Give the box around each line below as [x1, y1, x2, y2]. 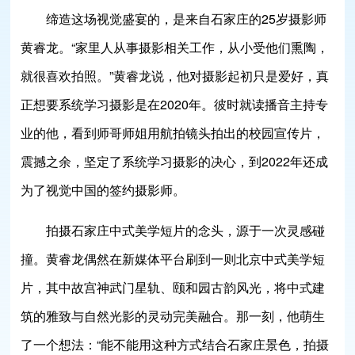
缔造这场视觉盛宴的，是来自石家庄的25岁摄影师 [46, 10, 327, 28]
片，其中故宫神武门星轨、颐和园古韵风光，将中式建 [21, 278, 326, 296]
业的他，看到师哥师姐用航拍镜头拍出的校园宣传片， [21, 124, 326, 142]
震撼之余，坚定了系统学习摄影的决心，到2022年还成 [21, 152, 329, 170]
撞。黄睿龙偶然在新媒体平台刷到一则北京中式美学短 [21, 250, 326, 268]
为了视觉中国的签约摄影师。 [21, 181, 186, 199]
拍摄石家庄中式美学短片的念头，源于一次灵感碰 [46, 221, 326, 239]
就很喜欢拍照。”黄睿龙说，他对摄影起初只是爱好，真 [21, 67, 330, 85]
